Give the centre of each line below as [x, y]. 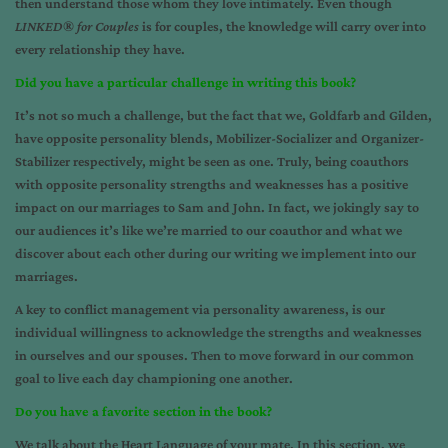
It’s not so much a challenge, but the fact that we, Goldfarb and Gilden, [223, 114]
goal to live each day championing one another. [154, 377]
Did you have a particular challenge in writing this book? [185, 81]
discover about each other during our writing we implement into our [215, 252]
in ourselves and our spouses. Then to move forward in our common [214, 354]
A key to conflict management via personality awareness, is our [200, 308]
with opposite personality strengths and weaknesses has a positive [211, 183]
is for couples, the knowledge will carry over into [282, 25]
